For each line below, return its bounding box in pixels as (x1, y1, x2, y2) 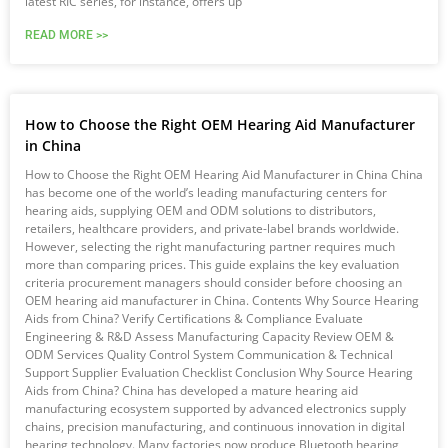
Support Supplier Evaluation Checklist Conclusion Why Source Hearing (25, 364, 413, 382)
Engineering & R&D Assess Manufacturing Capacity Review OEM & (25, 328, 394, 346)
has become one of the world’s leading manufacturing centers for (25, 184, 387, 202)
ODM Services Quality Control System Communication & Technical (25, 346, 393, 364)
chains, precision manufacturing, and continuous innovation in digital (25, 418, 405, 436)
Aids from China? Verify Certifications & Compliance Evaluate (25, 310, 363, 328)
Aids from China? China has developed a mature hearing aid (25, 382, 358, 400)
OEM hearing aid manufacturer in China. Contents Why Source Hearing (25, 292, 419, 310)
